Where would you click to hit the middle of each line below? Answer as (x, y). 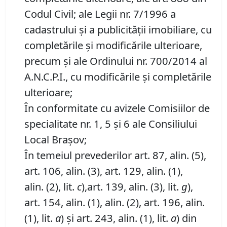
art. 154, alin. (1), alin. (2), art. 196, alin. (115, 202)
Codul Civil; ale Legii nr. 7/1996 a (100, 14)
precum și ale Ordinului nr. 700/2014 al (116, 61)
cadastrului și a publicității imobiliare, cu (118, 30)
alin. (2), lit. (51, 187)
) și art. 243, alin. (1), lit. (116, 218)
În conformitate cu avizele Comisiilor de (117, 108)
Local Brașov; (55, 140)
